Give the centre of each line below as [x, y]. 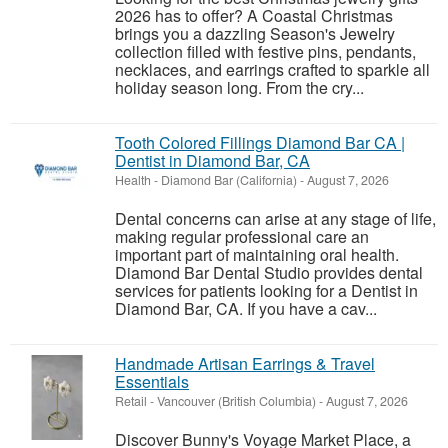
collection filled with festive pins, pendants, [265, 52]
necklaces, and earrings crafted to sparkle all [272, 70]
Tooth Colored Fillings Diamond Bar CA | [260, 143]
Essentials [152, 382]
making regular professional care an [242, 237]
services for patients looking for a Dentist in [266, 291]
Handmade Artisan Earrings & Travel [245, 364]
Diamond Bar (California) [229, 180]
